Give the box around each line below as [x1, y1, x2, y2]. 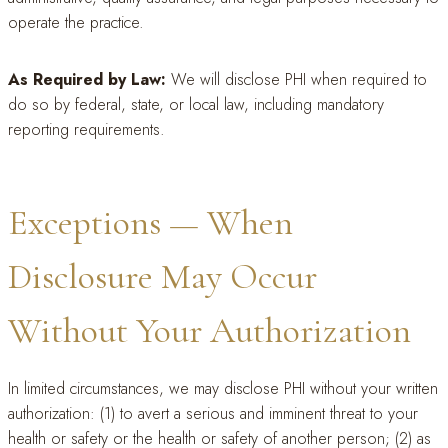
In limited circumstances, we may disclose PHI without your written [8, 377, 438, 400]
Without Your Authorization [8, 309, 411, 352]
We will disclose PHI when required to [166, 68, 427, 91]
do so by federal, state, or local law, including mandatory [8, 93, 384, 116]
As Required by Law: [8, 68, 166, 91]
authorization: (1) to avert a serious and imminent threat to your [8, 402, 418, 425]
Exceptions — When [8, 201, 293, 244]
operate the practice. [8, 11, 144, 34]
